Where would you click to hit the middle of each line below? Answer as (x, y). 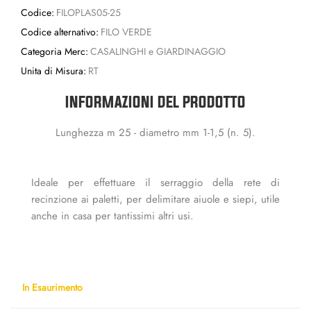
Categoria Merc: (54, 51)
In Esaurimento (52, 287)
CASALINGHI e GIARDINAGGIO (158, 51)
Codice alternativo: (60, 32)
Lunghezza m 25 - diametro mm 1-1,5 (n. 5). (155, 132)
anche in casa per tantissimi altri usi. (112, 216)
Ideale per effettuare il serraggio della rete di (155, 182)
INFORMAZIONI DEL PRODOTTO (155, 101)
